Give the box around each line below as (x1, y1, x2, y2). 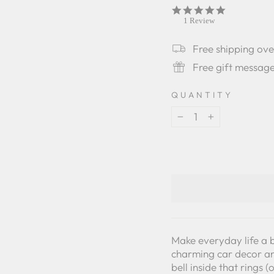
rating (226, 26, 246, 35)
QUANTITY (171, 89, 233, 101)
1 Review (183, 16, 215, 26)
